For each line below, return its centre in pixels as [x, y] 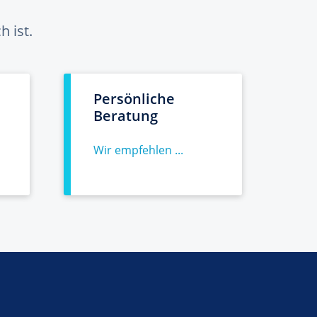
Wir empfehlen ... [138, 150]
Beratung [126, 116]
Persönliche [134, 99]
